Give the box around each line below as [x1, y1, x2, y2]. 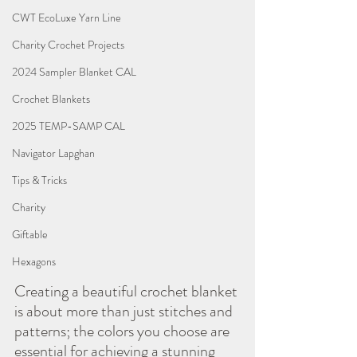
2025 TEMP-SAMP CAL [12, 118, 125, 135]
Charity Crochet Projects [12, 37, 124, 53]
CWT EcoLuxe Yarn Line [12, 10, 121, 26]
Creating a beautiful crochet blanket [14, 279, 241, 303]
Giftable [12, 226, 48, 243]
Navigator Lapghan [12, 145, 95, 162]
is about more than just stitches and [14, 299, 236, 323]
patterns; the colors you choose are [14, 319, 233, 343]
